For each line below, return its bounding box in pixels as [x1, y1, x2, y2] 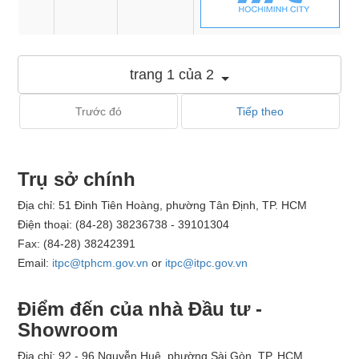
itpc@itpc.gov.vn [165, 256, 248, 269]
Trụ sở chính [18, 167, 136, 190]
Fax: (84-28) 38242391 [18, 236, 136, 250]
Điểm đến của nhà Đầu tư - [18, 297, 263, 320]
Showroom [18, 318, 119, 341]
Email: [18, 256, 53, 269]
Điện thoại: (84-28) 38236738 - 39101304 [18, 217, 230, 231]
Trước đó [75, 104, 123, 118]
